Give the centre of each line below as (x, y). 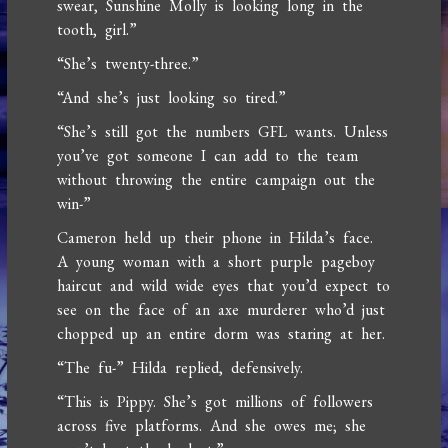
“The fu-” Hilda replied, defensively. (180, 368)
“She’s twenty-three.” (128, 64)
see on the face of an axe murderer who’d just (221, 310)
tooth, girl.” (97, 30)
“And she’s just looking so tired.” (172, 98)
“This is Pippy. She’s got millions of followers (215, 402)
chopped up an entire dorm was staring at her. (221, 334)
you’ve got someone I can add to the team (208, 156)
